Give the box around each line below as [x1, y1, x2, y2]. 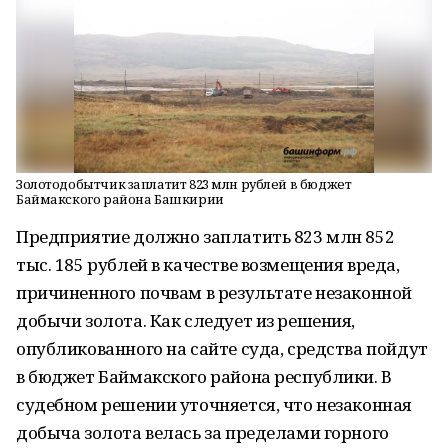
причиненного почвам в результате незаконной [16, 281, 412, 304]
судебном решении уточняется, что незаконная [16, 393, 412, 416]
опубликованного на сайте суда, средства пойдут [16, 337, 428, 360]
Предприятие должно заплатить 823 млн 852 [16, 225, 395, 248]
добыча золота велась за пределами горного [16, 421, 389, 444]
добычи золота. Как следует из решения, [16, 309, 356, 332]
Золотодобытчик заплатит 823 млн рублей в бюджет [16, 175, 352, 193]
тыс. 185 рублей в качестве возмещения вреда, [16, 253, 400, 276]
